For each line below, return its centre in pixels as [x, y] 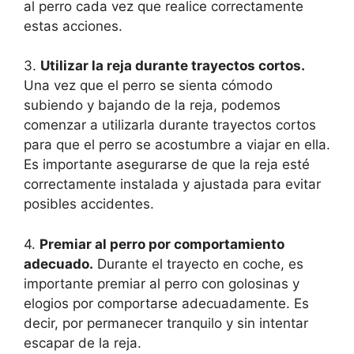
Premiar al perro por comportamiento [162, 244]
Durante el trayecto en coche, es [198, 264]
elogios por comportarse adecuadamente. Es [166, 303]
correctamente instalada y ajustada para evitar [172, 185]
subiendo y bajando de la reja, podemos [152, 105]
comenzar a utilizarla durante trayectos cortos [170, 125]
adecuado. [58, 264]
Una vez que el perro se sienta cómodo [148, 86]
